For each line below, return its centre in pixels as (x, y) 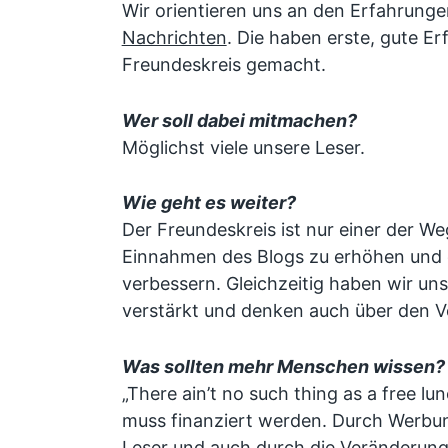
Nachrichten (174, 37)
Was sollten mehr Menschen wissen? (283, 367)
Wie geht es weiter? (208, 203)
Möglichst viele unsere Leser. (243, 147)
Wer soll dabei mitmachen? (239, 120)
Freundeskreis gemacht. (223, 64)
